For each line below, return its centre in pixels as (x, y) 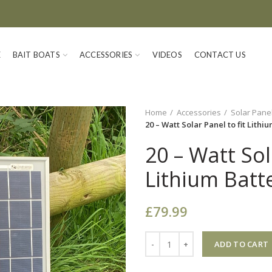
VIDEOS (167, 54)
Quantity (161, 237)
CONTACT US (220, 54)
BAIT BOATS (36, 54)
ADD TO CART (242, 244)
